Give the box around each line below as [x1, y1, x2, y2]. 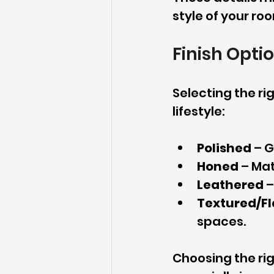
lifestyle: [172, 103, 225, 120]
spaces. [197, 213, 246, 231]
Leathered [197, 176, 264, 194]
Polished [197, 139, 251, 157]
